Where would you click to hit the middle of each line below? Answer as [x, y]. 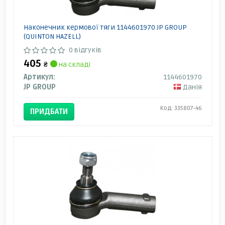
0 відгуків [85, 50]
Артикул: [39, 77]
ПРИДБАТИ [49, 111]
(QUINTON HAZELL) [52, 36]
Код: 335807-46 [181, 108]
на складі [74, 64]
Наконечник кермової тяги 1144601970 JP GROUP [105, 27]
